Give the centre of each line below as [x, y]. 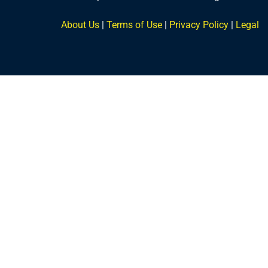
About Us [80, 25]
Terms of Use [134, 25]
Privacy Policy [199, 25]
